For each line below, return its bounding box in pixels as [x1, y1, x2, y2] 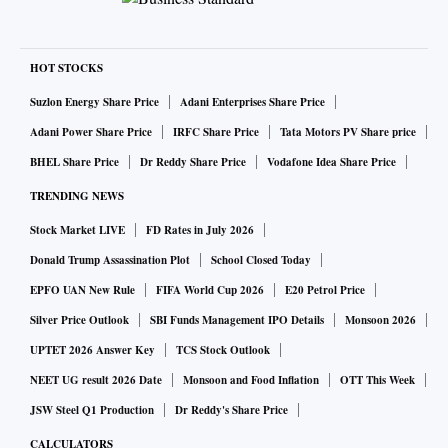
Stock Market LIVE [30, 222, 125, 239]
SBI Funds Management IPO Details [150, 312, 324, 329]
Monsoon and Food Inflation [183, 372, 319, 389]
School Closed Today [211, 252, 311, 269]
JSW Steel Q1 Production [30, 402, 154, 419]
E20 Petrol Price [285, 282, 365, 299]
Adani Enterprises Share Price [180, 94, 325, 111]
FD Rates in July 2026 [146, 222, 254, 239]
